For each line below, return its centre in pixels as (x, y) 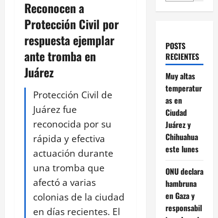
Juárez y (178, 125)
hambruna (181, 184)
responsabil (183, 208)
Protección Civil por (72, 24)
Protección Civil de (73, 95)
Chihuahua (182, 137)
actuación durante (73, 153)
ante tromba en (60, 56)
